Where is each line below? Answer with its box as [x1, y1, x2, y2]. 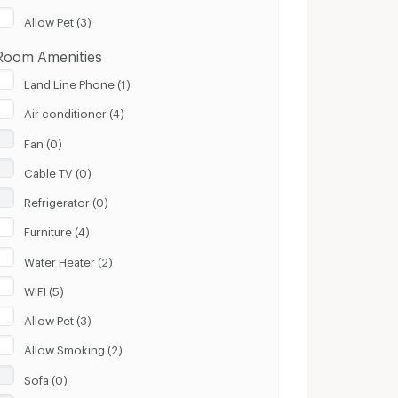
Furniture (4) [24, 225, 91, 235]
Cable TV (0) [24, 165, 92, 175]
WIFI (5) [24, 283, 65, 293]
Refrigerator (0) [24, 195, 109, 204]
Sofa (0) [24, 372, 68, 382]
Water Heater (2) [24, 254, 114, 264]
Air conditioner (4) [24, 107, 125, 116]
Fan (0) [24, 136, 63, 146]
